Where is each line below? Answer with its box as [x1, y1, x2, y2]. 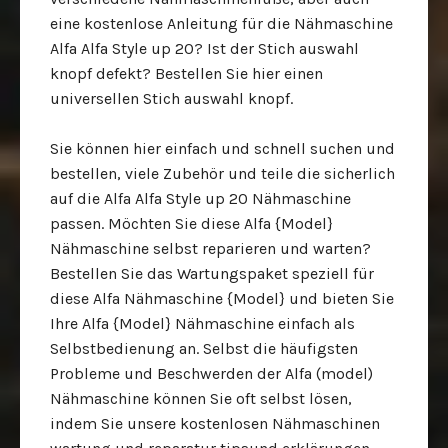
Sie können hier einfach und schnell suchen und [50, 139, 395, 158]
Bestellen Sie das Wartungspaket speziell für [50, 264, 374, 283]
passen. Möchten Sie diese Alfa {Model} [50, 214, 333, 233]
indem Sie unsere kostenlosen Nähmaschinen [50, 414, 380, 433]
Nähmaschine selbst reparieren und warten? [50, 239, 371, 258]
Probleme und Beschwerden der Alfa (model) [50, 364, 373, 383]
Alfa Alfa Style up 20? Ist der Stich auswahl [50, 39, 359, 58]
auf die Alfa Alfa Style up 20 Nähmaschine [50, 189, 351, 208]
